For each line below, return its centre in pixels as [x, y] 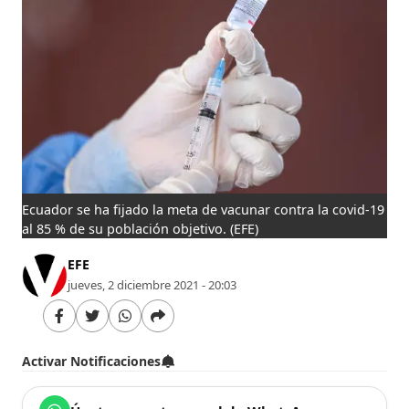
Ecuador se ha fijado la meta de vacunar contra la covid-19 [204, 209]
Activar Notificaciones [92, 361]
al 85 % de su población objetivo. [125, 228]
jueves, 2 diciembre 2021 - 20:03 [152, 284]
